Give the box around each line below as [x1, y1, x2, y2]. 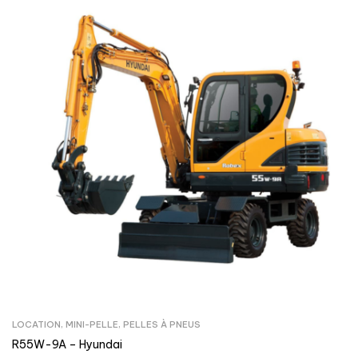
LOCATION [12, 318, 61, 330]
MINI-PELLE [66, 318, 118, 330]
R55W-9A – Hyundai [12, 336, 122, 352]
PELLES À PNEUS [123, 318, 201, 330]
